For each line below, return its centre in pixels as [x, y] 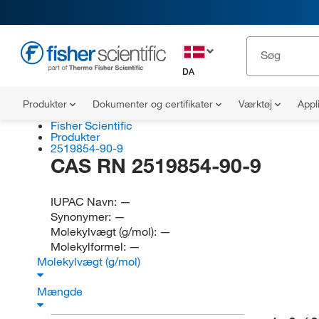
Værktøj [257, 104]
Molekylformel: [89, 246]
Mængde [61, 291]
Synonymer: [82, 216]
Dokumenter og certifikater [154, 104]
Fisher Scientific [91, 125]
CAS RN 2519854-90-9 [156, 166]
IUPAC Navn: [85, 202]
